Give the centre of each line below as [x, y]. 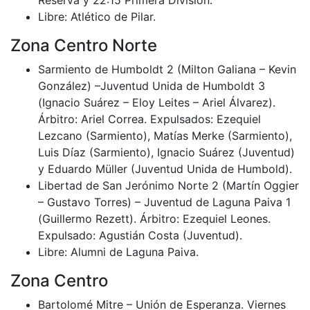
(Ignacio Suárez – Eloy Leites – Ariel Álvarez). [157, 102]
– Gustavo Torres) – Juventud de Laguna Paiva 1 [164, 202]
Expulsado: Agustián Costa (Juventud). [140, 235]
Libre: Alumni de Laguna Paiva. [118, 252]
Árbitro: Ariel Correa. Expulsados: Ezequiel [149, 119]
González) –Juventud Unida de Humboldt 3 [152, 85]
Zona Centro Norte [84, 45]
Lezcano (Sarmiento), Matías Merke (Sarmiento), [165, 135]
